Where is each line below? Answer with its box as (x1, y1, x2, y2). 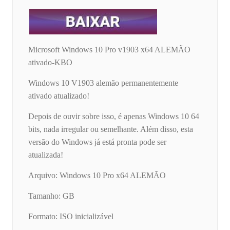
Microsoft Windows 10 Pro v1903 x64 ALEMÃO (28, 45, 190, 54)
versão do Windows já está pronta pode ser (28, 138, 166, 147)
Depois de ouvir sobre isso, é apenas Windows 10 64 (28, 112, 199, 121)
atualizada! (28, 150, 63, 160)
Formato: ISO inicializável (28, 212, 113, 221)
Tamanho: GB (28, 191, 74, 201)
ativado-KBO (28, 58, 72, 67)
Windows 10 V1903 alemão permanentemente (28, 79, 178, 88)
